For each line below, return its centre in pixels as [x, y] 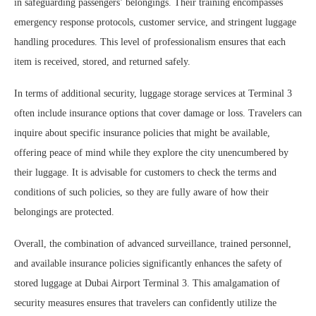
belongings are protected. [64, 212]
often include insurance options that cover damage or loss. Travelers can [158, 114]
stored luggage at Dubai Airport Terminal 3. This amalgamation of [147, 284]
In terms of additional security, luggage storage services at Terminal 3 [153, 94]
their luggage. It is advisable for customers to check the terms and [145, 173]
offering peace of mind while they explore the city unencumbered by [151, 153]
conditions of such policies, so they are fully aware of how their [141, 193]
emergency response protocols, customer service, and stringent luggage [155, 23]
